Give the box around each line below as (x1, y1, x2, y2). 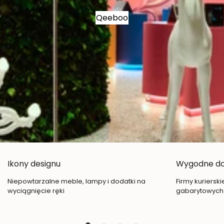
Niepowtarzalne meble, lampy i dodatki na (7, 176, 145, 186)
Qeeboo (96, 11, 128, 23)
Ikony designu (7, 158, 60, 170)
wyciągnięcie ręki (7, 186, 64, 196)
